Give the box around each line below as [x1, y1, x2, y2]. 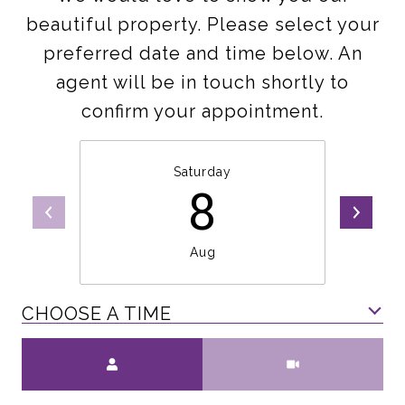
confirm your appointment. [81, 100, 324, 122]
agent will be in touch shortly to [56, 71, 349, 93]
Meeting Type [202, 342, 331, 363]
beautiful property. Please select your [25, 14, 380, 35]
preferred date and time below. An [42, 42, 363, 64]
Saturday [174, 165, 231, 179]
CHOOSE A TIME [22, 303, 174, 325]
